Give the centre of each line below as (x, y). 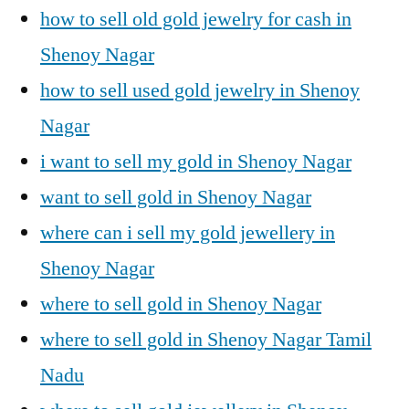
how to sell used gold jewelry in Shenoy (200, 90)
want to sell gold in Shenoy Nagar (176, 197)
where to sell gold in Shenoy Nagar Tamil (206, 340)
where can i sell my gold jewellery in (188, 233)
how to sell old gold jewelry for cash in (196, 19)
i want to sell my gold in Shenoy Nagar (196, 162)
